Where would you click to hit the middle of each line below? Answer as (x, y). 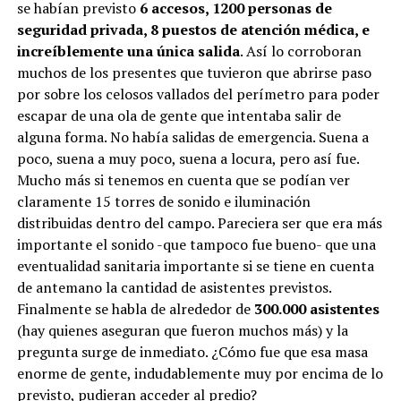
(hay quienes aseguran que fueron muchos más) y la (182, 331)
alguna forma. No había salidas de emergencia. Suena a (192, 137)
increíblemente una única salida (128, 51)
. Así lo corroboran (300, 51)
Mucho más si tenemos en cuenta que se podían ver (183, 180)
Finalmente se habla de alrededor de (135, 309)
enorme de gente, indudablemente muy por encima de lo (200, 374)
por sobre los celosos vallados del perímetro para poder (198, 94)
